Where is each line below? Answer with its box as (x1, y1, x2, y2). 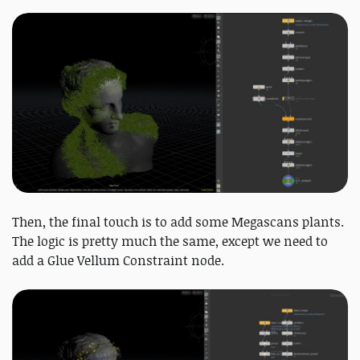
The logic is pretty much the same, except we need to (12, 231, 328, 250)
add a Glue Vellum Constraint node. (12, 251, 224, 269)
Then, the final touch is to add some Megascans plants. (12, 212, 344, 231)
